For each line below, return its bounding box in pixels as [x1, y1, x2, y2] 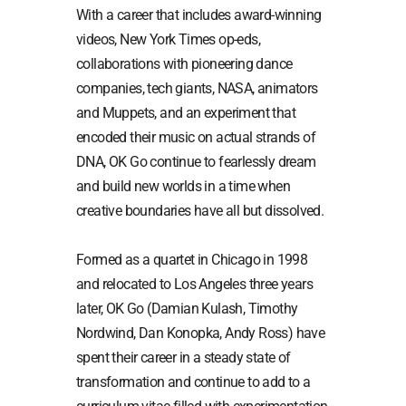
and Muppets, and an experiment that [76, 104, 295, 122]
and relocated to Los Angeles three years [76, 275, 313, 294]
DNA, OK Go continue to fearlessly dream [76, 153, 316, 171]
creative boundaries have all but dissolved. [76, 202, 324, 220]
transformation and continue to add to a [76, 373, 311, 391]
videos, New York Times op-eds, [76, 31, 260, 49]
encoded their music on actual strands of [76, 129, 315, 147]
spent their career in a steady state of [76, 349, 291, 367]
